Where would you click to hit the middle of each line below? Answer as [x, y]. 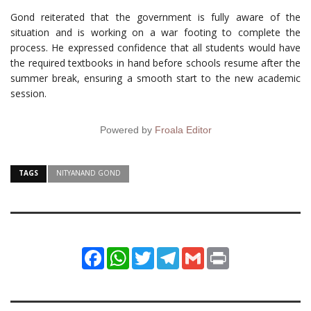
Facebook [125, 252]
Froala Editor [183, 129]
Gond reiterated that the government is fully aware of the [155, 17]
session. [28, 93]
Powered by [127, 129]
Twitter [168, 252]
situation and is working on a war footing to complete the [155, 32]
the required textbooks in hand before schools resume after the [155, 62]
